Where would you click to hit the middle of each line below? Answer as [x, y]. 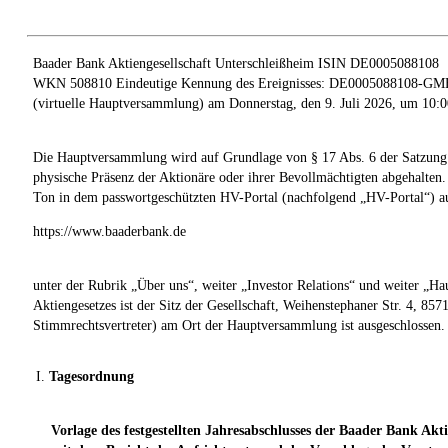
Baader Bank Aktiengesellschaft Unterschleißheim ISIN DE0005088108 [236, 63]
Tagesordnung [91, 376]
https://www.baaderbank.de [109, 231]
